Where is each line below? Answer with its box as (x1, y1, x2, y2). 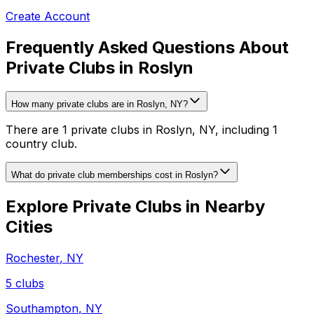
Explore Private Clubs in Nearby (6, 196, 265, 217)
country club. (6, 137, 77, 151)
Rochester (6, 251, 60, 266)
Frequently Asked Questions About (6, 36, 289, 57)
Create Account (6, 8, 90, 23)
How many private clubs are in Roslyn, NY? (11, 99, 188, 110)
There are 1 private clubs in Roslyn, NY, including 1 (6, 123, 278, 137)
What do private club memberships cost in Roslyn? (11, 170, 218, 181)
